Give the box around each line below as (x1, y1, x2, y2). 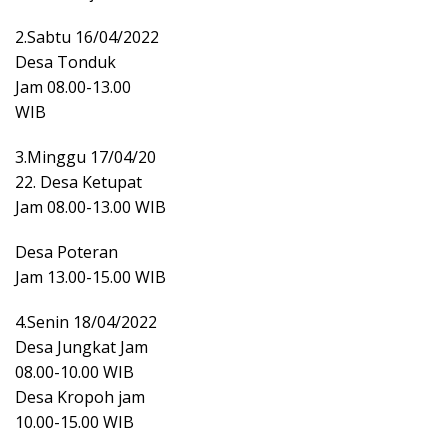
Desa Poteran (15, 240, 118, 263)
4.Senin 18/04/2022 (15, 310, 157, 333)
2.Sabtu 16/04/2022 (15, 25, 159, 48)
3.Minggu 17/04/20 (15, 145, 156, 168)
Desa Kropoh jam (15, 385, 145, 408)
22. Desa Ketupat (15, 170, 142, 193)
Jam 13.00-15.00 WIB (15, 265, 166, 288)
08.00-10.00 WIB (15, 360, 134, 383)
